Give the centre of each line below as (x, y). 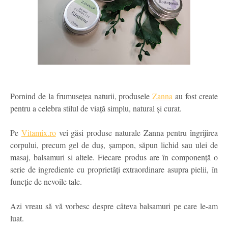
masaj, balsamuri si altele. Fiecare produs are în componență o (114, 157)
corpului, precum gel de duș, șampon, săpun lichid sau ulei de (114, 145)
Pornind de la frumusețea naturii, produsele (81, 96)
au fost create (195, 96)
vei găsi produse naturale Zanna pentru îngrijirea (137, 133)
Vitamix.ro (38, 133)
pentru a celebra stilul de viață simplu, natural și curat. (96, 108)
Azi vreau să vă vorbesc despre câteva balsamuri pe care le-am (114, 206)
